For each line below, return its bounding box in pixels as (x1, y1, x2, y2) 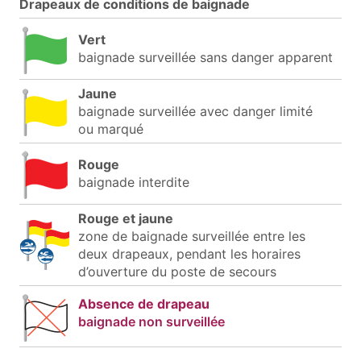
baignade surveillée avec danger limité (78, 102, 313, 119)
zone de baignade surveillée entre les (78, 227, 305, 244)
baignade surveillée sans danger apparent (78, 48, 333, 65)
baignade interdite (78, 173, 189, 190)
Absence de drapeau (78, 295, 210, 312)
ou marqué (78, 120, 143, 137)
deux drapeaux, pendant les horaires (78, 245, 301, 262)
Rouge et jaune (78, 210, 173, 226)
